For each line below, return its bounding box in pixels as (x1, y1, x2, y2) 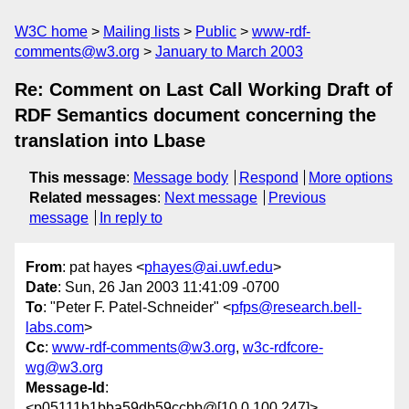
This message (29, 170, 126, 185)
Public (195, 24, 236, 39)
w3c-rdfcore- (243, 340, 323, 356)
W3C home (15, 24, 88, 39)
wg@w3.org (26, 360, 103, 376)
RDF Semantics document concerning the (15, 105, 376, 125)
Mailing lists (103, 24, 180, 39)
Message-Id (26, 380, 105, 396)
